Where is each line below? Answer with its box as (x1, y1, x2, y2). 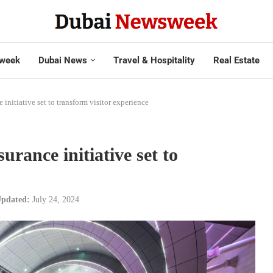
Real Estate (213, 54, 260, 66)
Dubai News (38, 54, 87, 66)
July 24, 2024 (32, 194, 79, 204)
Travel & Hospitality (113, 54, 195, 66)
